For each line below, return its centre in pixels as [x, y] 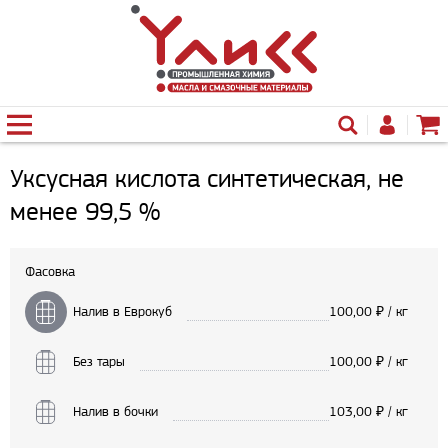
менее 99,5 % [85, 211]
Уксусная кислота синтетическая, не [207, 178]
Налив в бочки [115, 411]
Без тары [99, 361]
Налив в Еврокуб [122, 311]
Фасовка [50, 271]
